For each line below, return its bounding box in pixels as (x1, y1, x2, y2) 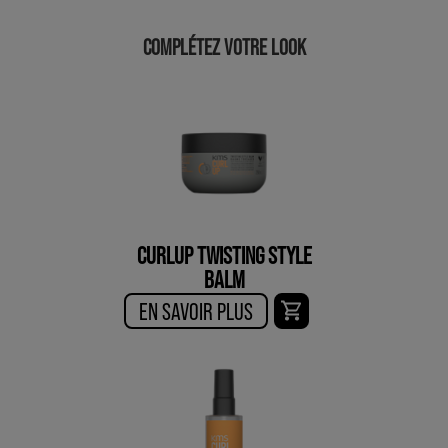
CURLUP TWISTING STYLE (136, 240, 312, 270)
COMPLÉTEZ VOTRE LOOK (142, 33, 306, 60)
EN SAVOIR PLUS (139, 296, 253, 326)
